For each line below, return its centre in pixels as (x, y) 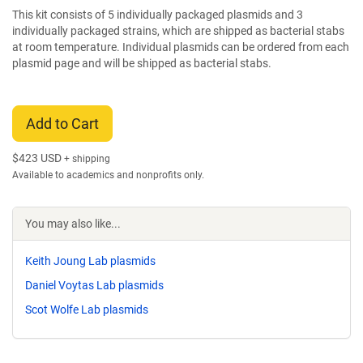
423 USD (41, 158)
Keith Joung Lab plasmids (90, 261)
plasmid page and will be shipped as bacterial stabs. (142, 63)
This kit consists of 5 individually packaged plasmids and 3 (158, 15)
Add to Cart (62, 124)
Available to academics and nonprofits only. (108, 175)
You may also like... (73, 224)
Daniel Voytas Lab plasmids (94, 285)
